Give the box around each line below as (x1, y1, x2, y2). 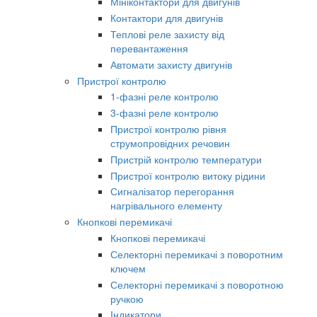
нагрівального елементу (110, 198, 222, 213)
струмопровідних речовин (110, 136, 230, 151)
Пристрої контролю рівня (110, 122, 226, 137)
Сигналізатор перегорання (110, 184, 234, 199)
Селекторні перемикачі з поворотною (110, 277, 284, 292)
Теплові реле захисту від (110, 27, 224, 42)
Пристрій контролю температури (110, 151, 262, 166)
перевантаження (110, 41, 188, 56)
